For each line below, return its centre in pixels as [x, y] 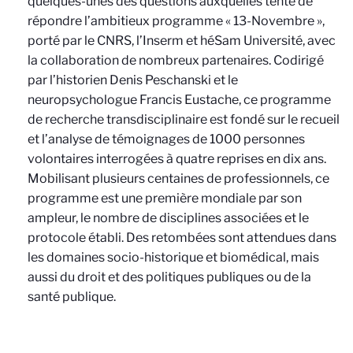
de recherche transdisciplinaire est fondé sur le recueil [184, 119]
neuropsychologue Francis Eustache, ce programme [179, 100]
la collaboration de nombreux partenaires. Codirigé [176, 60]
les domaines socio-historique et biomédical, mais [173, 257]
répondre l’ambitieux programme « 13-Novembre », [176, 21]
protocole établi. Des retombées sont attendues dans [182, 238]
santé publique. [72, 297]
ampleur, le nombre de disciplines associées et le [168, 218]
